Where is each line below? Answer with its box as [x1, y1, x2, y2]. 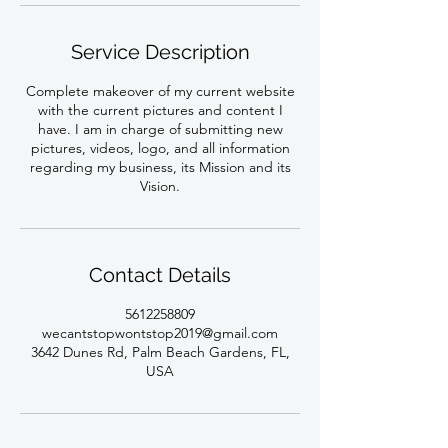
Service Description [70, 40, 250, 64]
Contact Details [89, 263, 231, 287]
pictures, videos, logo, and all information [30, 139, 290, 157]
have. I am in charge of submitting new [37, 120, 283, 138]
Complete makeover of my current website [25, 82, 295, 100]
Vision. [140, 177, 180, 195]
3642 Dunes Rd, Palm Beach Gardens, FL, [30, 343, 290, 361]
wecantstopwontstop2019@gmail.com [42, 324, 278, 342]
